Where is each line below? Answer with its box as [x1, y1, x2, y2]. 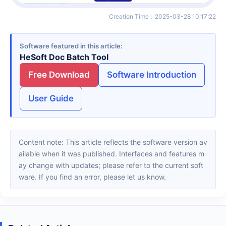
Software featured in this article [20, 41, 121, 50]
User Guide [28, 93, 74, 103]
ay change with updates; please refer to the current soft [19, 161, 203, 170]
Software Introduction [107, 69, 196, 80]
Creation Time [114, 12, 149, 20]
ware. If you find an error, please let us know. [19, 173, 166, 182]
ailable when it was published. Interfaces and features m [19, 149, 204, 158]
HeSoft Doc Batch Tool [20, 51, 108, 62]
